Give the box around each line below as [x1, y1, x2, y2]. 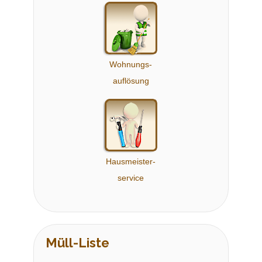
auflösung [112, 76, 149, 86]
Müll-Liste [45, 235, 109, 251]
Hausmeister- [106, 157, 156, 167]
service [118, 173, 144, 183]
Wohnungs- [109, 60, 153, 70]
